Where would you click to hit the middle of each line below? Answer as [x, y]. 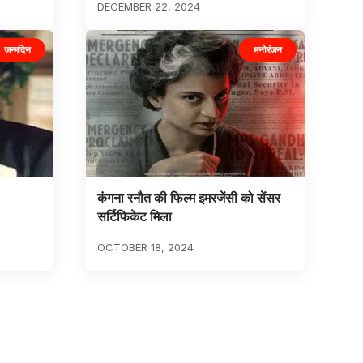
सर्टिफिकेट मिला [134, 217]
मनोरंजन [268, 49]
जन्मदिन [17, 49]
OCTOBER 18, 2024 [145, 248]
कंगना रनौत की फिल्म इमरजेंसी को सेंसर [188, 198]
